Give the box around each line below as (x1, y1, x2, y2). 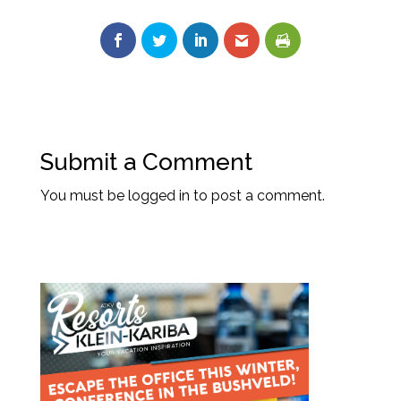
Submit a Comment (39, 148, 252, 175)
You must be (39, 186, 128, 204)
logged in (127, 186, 190, 204)
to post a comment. (189, 186, 325, 204)
